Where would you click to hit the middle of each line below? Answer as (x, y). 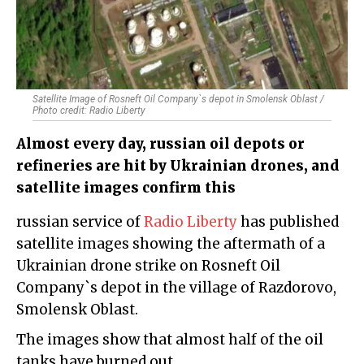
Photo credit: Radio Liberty (89, 111)
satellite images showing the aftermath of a (171, 244)
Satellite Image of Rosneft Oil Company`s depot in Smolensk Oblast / (178, 100)
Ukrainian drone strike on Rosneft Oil (148, 266)
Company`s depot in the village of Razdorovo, (176, 288)
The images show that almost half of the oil (170, 340)
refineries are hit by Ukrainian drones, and (178, 166)
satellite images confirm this (126, 188)
